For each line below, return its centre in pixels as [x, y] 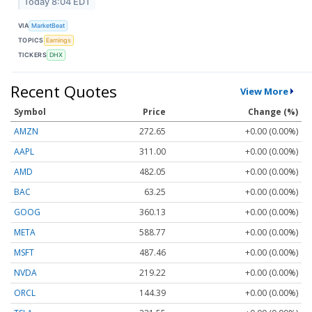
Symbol [30, 111]
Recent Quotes [64, 91]
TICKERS [33, 55]
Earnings [59, 40]
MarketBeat [48, 26]
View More [264, 91]
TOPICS [31, 40]
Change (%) [273, 111]
